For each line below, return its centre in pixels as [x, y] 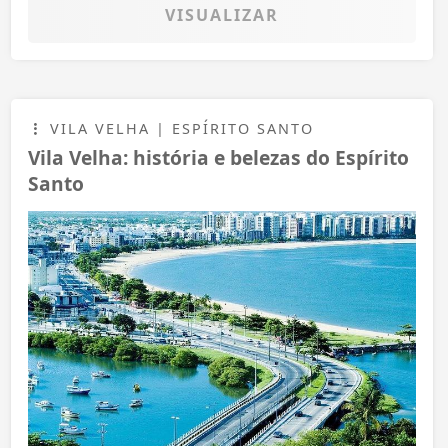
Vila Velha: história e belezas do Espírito [218, 157]
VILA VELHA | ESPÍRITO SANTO [179, 128]
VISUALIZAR [222, 14]
